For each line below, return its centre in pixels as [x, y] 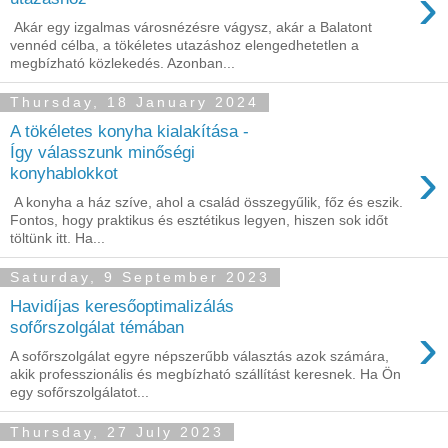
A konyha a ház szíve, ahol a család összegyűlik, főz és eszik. [206, 201]
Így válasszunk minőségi [102, 152]
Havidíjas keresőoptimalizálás [122, 306]
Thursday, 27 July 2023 [117, 432]
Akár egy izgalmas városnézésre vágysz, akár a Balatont [191, 26]
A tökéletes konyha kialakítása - [129, 131]
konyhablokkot [64, 173]
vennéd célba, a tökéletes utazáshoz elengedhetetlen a [184, 44]
